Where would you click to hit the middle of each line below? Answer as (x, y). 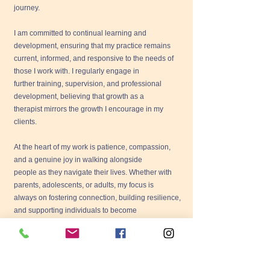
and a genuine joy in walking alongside (78, 160)
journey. (27, 8)
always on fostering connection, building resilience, (97, 198)
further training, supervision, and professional (88, 84)
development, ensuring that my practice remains (92, 46)
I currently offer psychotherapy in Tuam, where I (91, 248)
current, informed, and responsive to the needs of (94, 58)
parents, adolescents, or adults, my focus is (84, 185)
